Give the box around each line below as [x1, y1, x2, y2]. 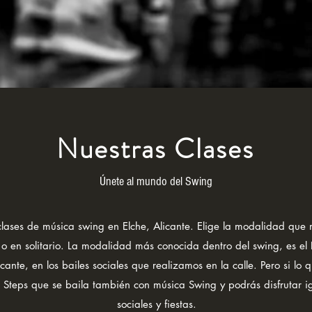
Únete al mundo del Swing [100, 174, 212, 189]
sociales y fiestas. [116, 297, 196, 311]
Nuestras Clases [56, 129, 254, 169]
